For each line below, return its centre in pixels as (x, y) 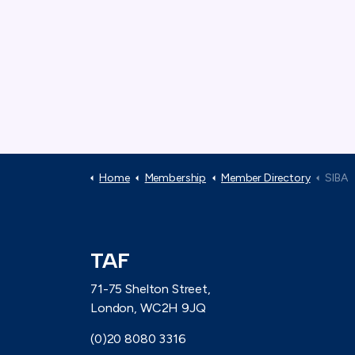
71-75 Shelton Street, (151, 289)
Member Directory (265, 178)
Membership (176, 178)
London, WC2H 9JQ (148, 308)
